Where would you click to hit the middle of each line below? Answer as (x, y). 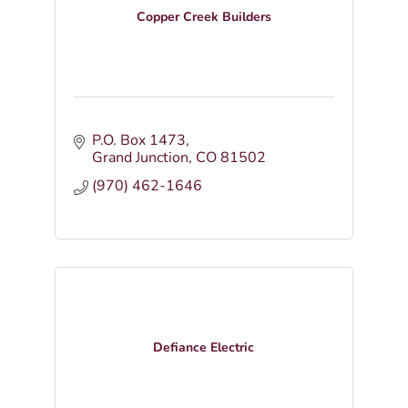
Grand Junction (140, 158)
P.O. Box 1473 (138, 140)
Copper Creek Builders (204, 17)
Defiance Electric (204, 347)
